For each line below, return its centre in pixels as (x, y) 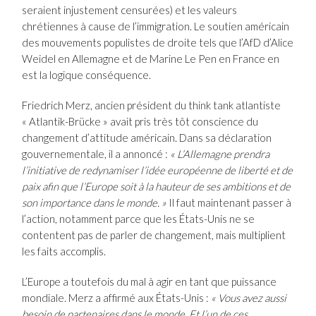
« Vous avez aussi (249, 298)
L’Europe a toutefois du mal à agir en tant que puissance (150, 282)
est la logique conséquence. (87, 75)
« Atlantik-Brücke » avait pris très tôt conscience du (140, 122)
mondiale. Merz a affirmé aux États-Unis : (117, 298)
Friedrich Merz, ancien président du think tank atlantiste (152, 105)
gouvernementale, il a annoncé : (96, 154)
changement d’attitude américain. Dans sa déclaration (147, 138)
